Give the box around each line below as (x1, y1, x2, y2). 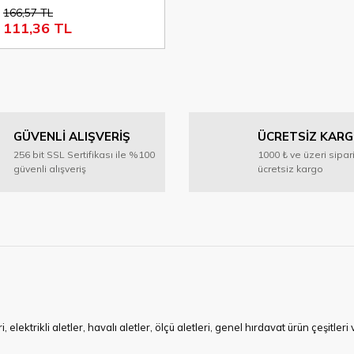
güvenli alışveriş (13, 162, 86, 175)
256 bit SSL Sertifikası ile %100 (13, 148, 155, 160)
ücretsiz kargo (258, 162, 323, 175)
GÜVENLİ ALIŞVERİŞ (13, 128, 130, 144)
